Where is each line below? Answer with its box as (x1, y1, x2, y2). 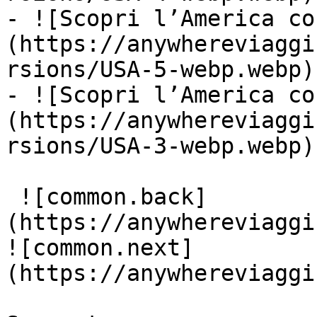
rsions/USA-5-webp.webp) (6, 57, 315, 82)
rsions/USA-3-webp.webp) (6, 133, 315, 158)
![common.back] (6, 184, 19, 209)
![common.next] (6, 235, 194, 260)
